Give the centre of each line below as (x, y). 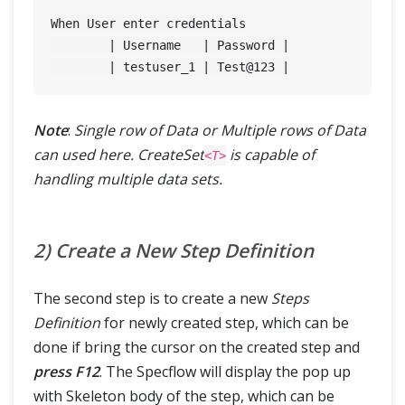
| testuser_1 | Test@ (181, 67)
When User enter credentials (149, 24)
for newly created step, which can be (225, 322)
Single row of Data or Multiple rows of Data (220, 130)
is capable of (270, 154)
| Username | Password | (80, 46)
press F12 (66, 371)
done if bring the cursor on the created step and (197, 347)
